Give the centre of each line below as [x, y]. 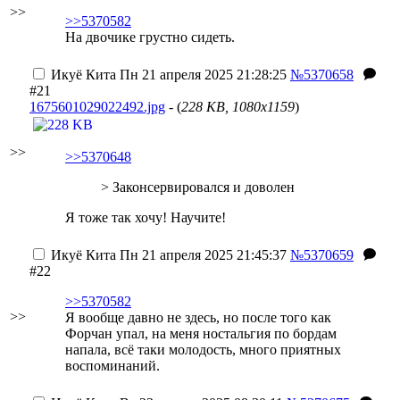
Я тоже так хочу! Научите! [146, 217]
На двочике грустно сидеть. [150, 37]
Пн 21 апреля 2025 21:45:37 [201, 255]
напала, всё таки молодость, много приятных [203, 350]
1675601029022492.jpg [97, 107]
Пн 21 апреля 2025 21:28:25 [201, 75]
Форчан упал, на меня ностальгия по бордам [201, 333]
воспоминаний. [112, 366]
